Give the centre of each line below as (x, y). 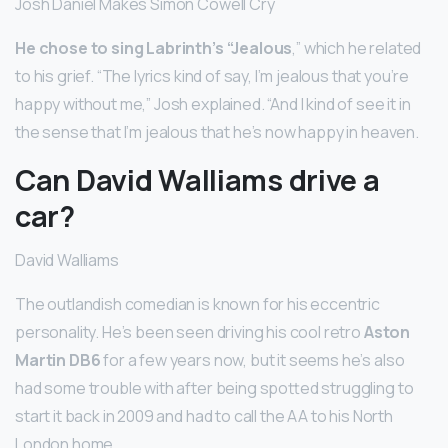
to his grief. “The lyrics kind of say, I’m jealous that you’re (212, 76)
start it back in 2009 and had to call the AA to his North (204, 416)
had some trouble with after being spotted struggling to (214, 388)
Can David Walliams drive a (197, 180)
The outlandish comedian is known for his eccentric (197, 304)
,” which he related (357, 48)
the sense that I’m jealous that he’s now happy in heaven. (217, 132)
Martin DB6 (58, 360)
